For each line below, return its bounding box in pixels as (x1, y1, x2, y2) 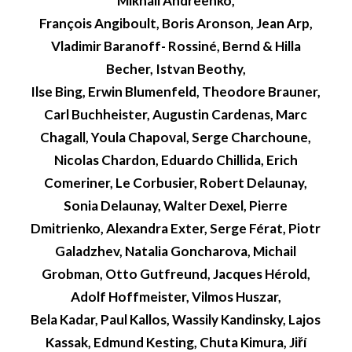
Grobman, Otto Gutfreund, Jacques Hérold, (41, 266, 310, 283)
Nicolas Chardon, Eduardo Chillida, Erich (53, 152, 298, 169)
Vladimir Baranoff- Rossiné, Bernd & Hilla (50, 38, 301, 55)
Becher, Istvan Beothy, (105, 60, 246, 78)
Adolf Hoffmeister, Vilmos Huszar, (70, 288, 281, 306)
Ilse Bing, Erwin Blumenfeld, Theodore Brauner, (31, 83, 321, 101)
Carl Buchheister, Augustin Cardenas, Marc (44, 106, 308, 123)
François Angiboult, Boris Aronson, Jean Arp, (38, 15, 313, 32)
